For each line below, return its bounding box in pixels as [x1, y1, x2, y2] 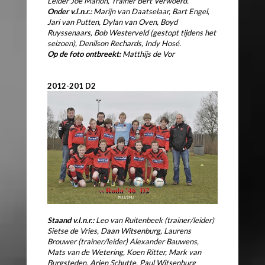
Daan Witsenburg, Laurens [101, 225, 191, 235]
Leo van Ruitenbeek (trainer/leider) [96, 215, 214, 225]
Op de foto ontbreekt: [47, 49, 121, 59]
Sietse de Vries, [47, 225, 101, 235]
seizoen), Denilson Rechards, [47, 38, 145, 48]
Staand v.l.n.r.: [47, 215, 96, 225]
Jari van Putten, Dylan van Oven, [47, 17, 160, 27]
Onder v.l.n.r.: [47, 6, 93, 16]
